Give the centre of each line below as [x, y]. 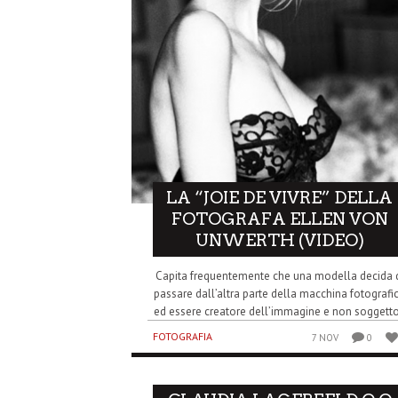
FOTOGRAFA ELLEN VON [279, 219]
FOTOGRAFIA [183, 336]
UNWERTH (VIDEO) [279, 240]
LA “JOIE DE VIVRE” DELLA [280, 197]
